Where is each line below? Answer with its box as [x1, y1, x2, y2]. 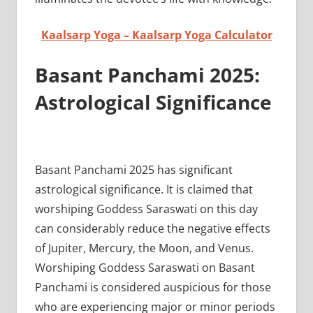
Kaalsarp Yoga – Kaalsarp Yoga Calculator [41, 27, 272, 43]
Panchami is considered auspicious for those [34, 279, 271, 295]
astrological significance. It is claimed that [34, 181, 253, 197]
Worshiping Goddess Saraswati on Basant [34, 259, 255, 275]
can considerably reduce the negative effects [34, 220, 270, 236]
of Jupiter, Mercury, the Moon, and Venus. [34, 240, 254, 256]
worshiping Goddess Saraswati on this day [34, 201, 258, 217]
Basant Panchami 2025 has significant [34, 161, 233, 177]
